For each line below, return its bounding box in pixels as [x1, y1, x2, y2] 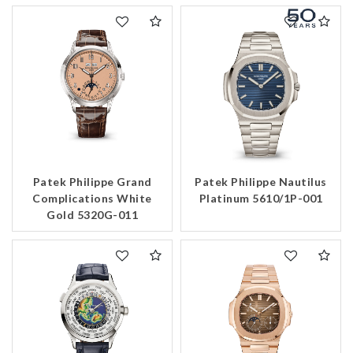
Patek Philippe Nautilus [195, 175, 327, 189]
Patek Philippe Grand [32, 175, 152, 189]
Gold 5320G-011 [46, 208, 138, 222]
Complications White [32, 191, 152, 206]
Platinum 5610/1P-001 [199, 191, 323, 206]
